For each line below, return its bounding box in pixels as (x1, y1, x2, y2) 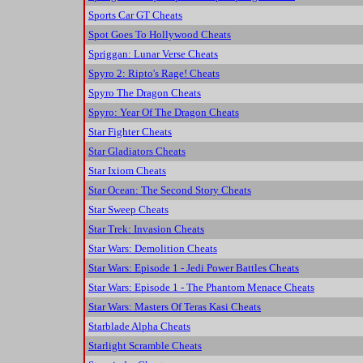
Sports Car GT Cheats (88, 9, 182, 22)
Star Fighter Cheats (88, 126, 172, 139)
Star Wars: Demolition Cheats (88, 242, 217, 255)
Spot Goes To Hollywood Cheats (88, 28, 231, 41)
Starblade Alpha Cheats (88, 320, 190, 333)
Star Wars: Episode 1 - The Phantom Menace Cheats (88, 281, 314, 294)
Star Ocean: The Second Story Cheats (88, 184, 251, 197)
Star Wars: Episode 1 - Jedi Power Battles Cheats (88, 262, 299, 275)
